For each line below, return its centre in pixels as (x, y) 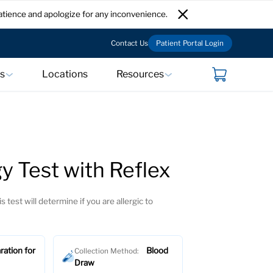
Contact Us (129, 43)
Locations (65, 74)
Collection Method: (107, 251)
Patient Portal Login (190, 43)
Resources (140, 74)
